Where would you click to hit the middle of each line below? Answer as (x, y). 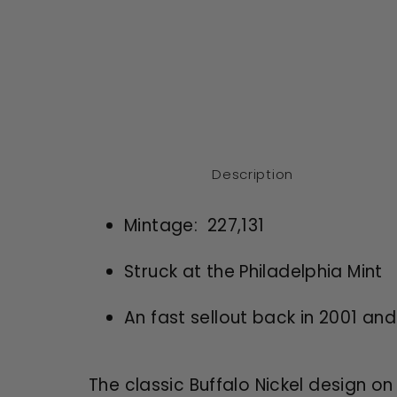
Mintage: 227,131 (195, 225)
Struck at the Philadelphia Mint (253, 271)
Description (253, 174)
